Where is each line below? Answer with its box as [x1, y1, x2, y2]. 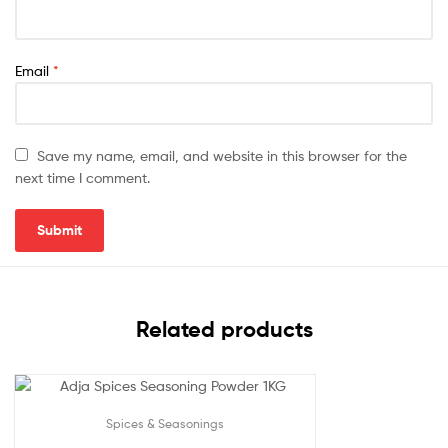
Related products [135, 315, 313, 343]
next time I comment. [15, 168, 150, 186]
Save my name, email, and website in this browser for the [37, 146, 408, 164]
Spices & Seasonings [106, 415, 224, 431]
